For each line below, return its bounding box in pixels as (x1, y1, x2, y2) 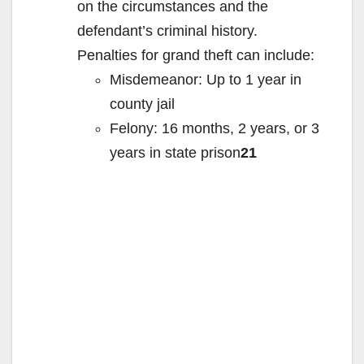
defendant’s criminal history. (77, 23, 258, 40)
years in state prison (110, 145, 240, 162)
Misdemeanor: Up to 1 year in (110, 71, 301, 89)
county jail (110, 96, 175, 113)
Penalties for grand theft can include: (77, 47, 314, 64)
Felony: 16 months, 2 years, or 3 (110, 120, 319, 137)
